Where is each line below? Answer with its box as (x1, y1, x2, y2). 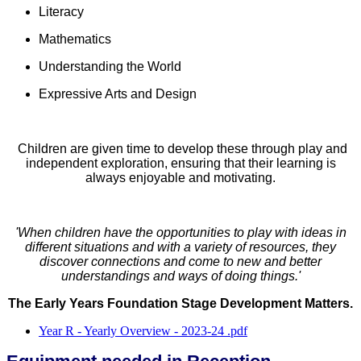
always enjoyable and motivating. (85, 171, 276, 185)
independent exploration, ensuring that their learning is (25, 156, 336, 171)
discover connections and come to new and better (39, 255, 322, 269)
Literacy (39, 5, 84, 19)
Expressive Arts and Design (39, 87, 197, 102)
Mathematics (39, 32, 114, 47)
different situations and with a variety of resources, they (25, 240, 336, 255)
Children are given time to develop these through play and (14, 142, 347, 156)
